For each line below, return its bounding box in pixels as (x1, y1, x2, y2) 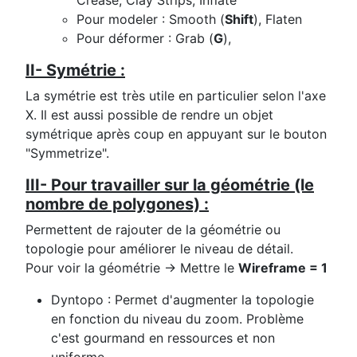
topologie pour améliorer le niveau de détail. (25, 241, 293, 257)
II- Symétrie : (25, 61, 125, 80)
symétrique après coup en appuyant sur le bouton (25, 126, 327, 143)
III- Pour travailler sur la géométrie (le (25, 175, 314, 195)
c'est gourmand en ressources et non (51, 330, 275, 347)
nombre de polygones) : (25, 194, 209, 214)
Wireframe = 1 (238, 260, 328, 277)
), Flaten (253, 11, 302, 28)
